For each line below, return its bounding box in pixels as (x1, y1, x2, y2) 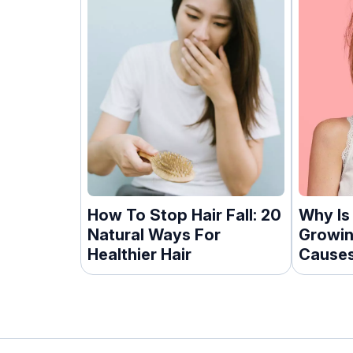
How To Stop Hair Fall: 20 (87, 205, 281, 225)
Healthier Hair (87, 244, 191, 264)
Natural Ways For (87, 225, 221, 244)
